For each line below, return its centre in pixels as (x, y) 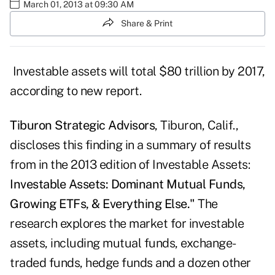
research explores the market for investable (127, 224)
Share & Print (147, 23)
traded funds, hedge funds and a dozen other (130, 263)
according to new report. (76, 91)
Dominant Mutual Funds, (178, 184)
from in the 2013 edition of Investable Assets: (130, 165)
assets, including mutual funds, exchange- (123, 243)
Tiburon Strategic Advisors (82, 126)
